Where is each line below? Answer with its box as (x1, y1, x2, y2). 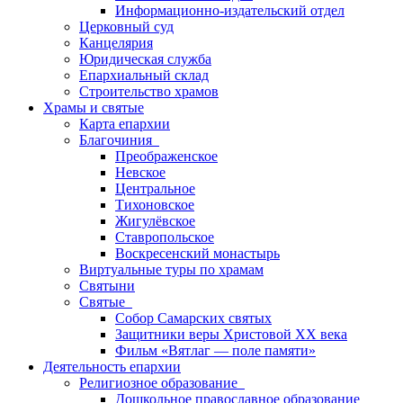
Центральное (115, 181, 195, 196)
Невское (115, 165, 166, 180)
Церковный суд (79, 19, 174, 34)
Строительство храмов (79, 84, 219, 99)
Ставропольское (115, 229, 214, 245)
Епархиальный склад (79, 67, 209, 83)
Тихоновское (115, 197, 194, 212)
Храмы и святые (43, 100, 144, 115)
